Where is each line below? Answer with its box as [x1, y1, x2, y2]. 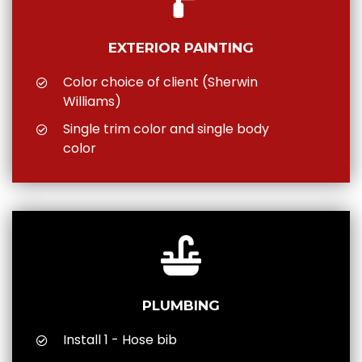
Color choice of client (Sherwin [62, 73, 258, 92]
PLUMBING [142, 297, 220, 314]
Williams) [62, 92, 121, 112]
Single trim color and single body [62, 120, 269, 139]
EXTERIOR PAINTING [108, 40, 254, 57]
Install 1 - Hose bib [62, 330, 177, 350]
